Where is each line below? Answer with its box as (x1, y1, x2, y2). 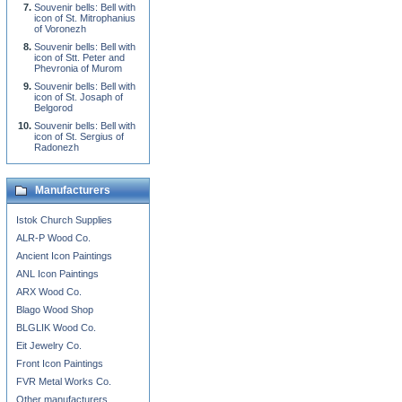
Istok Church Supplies (16, 214, 112, 225)
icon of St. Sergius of (34, 131, 124, 142)
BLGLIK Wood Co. (16, 322, 96, 333)
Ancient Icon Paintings (16, 250, 112, 261)
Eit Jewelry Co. (16, 340, 82, 351)
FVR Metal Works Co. (16, 376, 111, 387)
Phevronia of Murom (34, 63, 122, 74)
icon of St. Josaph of (34, 92, 123, 102)
